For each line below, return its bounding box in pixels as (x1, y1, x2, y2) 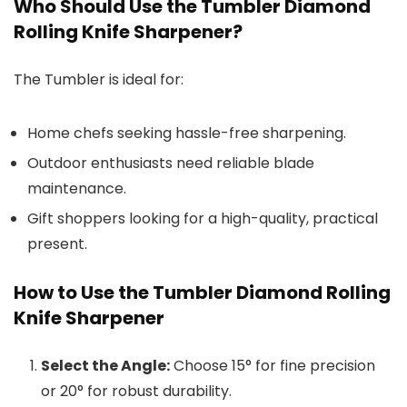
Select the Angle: (41, 354, 170, 376)
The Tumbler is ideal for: (14, 68, 184, 90)
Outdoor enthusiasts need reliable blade (27, 152, 314, 174)
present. (27, 233, 87, 254)
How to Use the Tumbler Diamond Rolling (14, 279, 391, 305)
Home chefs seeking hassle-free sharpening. (27, 122, 346, 144)
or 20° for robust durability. (41, 380, 232, 402)
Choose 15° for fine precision (170, 354, 375, 376)
